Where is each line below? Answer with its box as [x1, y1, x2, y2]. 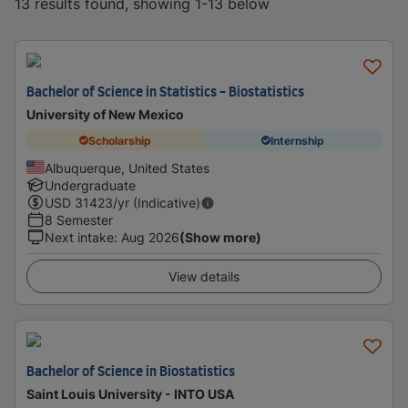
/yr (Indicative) [113, 195, 200, 210]
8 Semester [45, 212, 113, 228]
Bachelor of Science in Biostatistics [26, 366, 235, 379]
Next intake [45, 229, 114, 245]
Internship [270, 133, 324, 148]
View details [168, 269, 240, 284]
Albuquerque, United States [45, 160, 209, 176]
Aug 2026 [121, 229, 179, 245]
